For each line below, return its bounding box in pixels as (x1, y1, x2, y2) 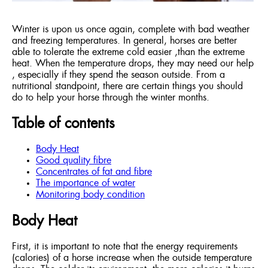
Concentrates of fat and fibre (36, 167, 152, 177)
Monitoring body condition (36, 190, 145, 200)
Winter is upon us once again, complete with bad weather (12, 24, 249, 34)
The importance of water (36, 178, 135, 188)
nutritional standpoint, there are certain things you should (12, 81, 243, 91)
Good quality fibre (36, 156, 111, 166)
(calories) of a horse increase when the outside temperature (12, 253, 252, 263)
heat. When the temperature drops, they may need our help (12, 58, 254, 68)
